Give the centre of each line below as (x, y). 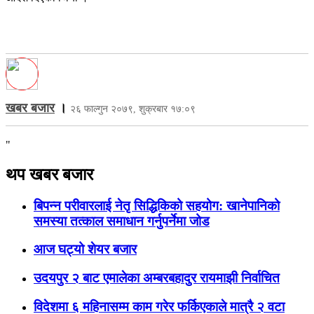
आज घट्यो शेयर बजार (85, 250)
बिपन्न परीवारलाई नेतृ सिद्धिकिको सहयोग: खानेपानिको (157, 205)
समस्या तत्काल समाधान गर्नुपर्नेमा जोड (122, 221)
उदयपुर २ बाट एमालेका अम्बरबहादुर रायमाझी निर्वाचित (157, 278)
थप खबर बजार (49, 174)
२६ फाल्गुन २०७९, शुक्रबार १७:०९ (133, 109)
